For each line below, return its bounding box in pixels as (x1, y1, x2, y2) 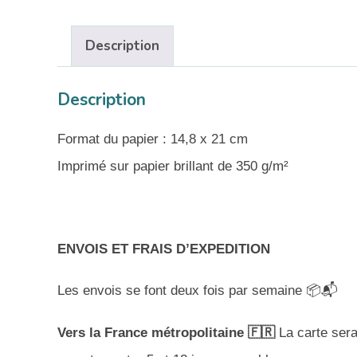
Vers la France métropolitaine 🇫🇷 (57, 324, 279, 340)
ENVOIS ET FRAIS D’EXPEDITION (57, 241, 270, 257)
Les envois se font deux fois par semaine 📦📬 (57, 283, 338, 299)
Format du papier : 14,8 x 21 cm (57, 131, 248, 147)
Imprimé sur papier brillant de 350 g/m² (57, 158, 288, 174)
